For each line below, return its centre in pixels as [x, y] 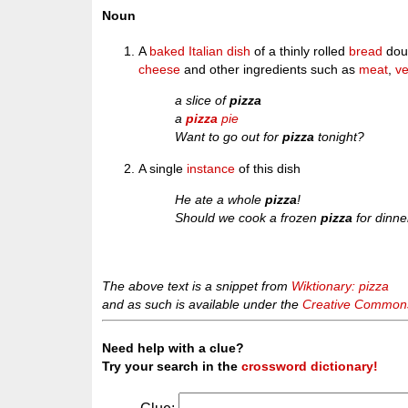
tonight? [340, 137]
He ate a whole [220, 200]
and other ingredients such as [270, 69]
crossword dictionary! [310, 366]
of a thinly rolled [300, 51]
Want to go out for [229, 137]
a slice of [203, 101]
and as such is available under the [203, 304]
